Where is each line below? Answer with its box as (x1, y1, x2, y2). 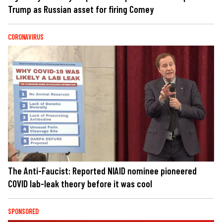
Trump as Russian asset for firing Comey (8, 3, 154, 15)
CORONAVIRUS (8, 32, 44, 41)
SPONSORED (8, 207, 39, 216)
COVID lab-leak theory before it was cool (8, 178, 152, 190)
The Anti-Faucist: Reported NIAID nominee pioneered (8, 165, 197, 177)
